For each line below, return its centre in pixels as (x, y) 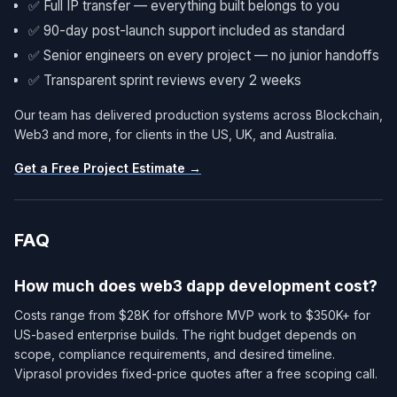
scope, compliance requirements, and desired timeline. (175, 354)
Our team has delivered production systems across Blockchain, (198, 114)
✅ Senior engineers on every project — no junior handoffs (204, 55)
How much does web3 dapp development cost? (196, 285)
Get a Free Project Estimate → (108, 167)
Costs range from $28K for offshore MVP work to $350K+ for (192, 315)
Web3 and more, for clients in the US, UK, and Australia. (175, 134)
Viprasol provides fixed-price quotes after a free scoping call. (196, 373)
